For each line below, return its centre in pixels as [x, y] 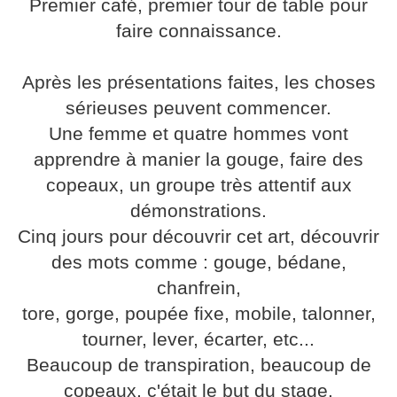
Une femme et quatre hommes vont [198, 134]
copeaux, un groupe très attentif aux [198, 186]
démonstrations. [198, 211]
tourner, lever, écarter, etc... [198, 340]
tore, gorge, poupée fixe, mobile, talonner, [198, 314]
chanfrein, [198, 288]
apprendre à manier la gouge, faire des [198, 160]
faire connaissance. [198, 31]
